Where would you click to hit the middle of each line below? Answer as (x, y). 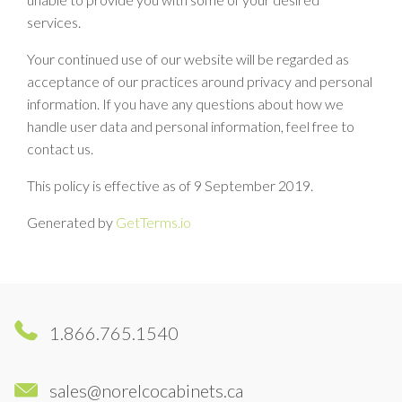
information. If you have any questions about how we (185, 104)
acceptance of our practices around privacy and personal (200, 81)
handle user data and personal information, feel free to (191, 126)
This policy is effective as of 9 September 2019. (170, 185)
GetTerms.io (153, 222)
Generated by (71, 222)
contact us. (60, 149)
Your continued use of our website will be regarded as (188, 59)
